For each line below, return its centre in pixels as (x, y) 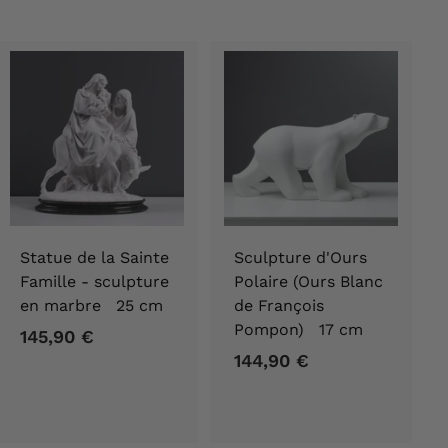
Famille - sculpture (94, 281)
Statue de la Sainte (94, 257)
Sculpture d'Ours (300, 257)
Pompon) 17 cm (298, 329)
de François (279, 305)
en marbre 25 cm (91, 305)
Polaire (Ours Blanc (308, 281)
